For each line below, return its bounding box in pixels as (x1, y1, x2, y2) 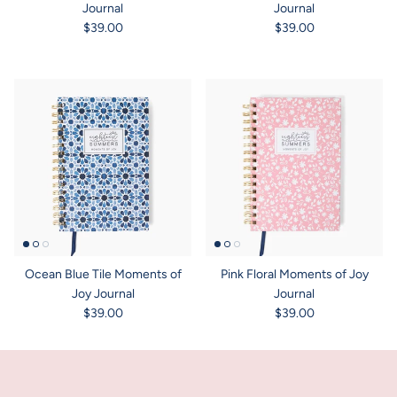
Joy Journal (71, 285, 135, 301)
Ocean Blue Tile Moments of (24, 266, 182, 282)
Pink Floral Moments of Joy (220, 266, 369, 282)
